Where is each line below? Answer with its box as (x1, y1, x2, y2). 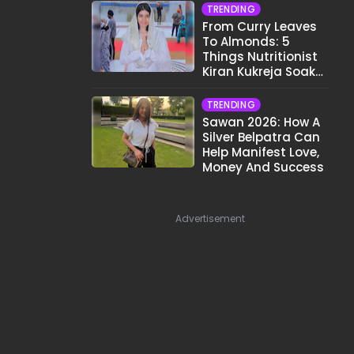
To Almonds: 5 (202, 33, 290, 50)
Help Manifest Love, (202, 144, 319, 160)
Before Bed (202, 78, 267, 95)
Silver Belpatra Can (202, 129, 320, 145)
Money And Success (202, 159, 324, 175)
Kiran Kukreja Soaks (202, 63, 322, 80)
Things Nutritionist (202, 48, 318, 65)
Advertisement (175, 212, 245, 225)
